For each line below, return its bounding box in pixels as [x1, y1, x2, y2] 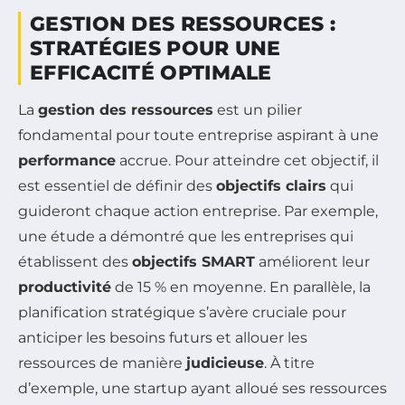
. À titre [264, 353, 315, 372]
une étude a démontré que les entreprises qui [18, 227, 353, 245]
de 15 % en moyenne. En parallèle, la [111, 278, 371, 296]
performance [18, 151, 116, 169]
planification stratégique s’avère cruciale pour [18, 303, 346, 321]
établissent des [18, 252, 132, 270]
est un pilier [213, 100, 302, 118]
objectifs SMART [132, 252, 255, 270]
